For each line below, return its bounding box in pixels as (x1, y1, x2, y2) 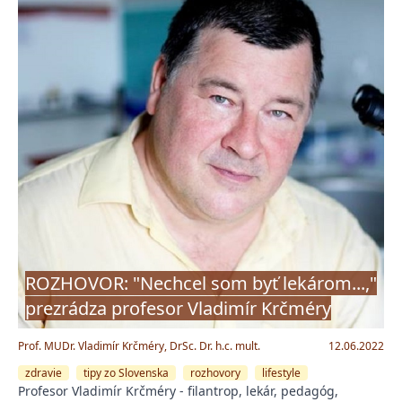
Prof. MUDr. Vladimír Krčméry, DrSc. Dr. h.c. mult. (18, 337, 260, 354)
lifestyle (262, 364, 301, 380)
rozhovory (190, 364, 240, 380)
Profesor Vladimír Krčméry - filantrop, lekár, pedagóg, (18, 381, 338, 399)
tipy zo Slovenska (83, 364, 169, 380)
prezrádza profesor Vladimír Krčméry (25, 295, 331, 320)
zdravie (25, 364, 62, 380)
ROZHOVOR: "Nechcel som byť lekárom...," (25, 270, 377, 295)
